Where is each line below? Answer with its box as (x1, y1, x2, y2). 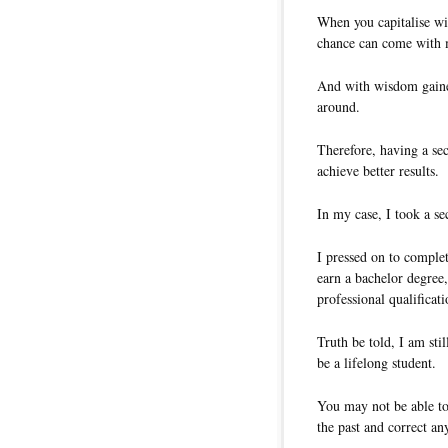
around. (317, 97, 360, 117)
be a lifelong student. (317, 353, 436, 373)
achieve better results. (317, 161, 439, 181)
